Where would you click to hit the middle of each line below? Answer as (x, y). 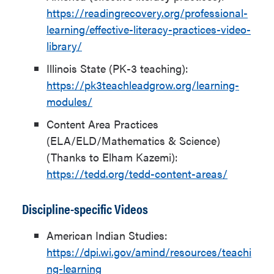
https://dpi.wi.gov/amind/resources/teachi (149, 252)
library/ (64, 46)
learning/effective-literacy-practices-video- (149, 29)
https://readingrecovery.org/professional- (147, 13)
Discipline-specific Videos (85, 208)
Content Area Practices (102, 124)
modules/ (69, 101)
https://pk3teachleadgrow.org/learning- (143, 85)
